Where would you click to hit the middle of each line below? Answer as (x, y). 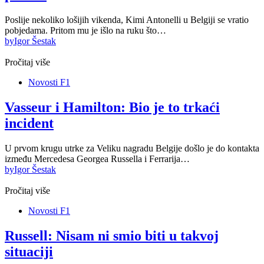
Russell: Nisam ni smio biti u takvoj (112, 236)
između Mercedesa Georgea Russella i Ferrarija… (97, 159)
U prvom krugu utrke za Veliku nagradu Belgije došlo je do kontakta (132, 148)
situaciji (29, 252)
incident (29, 123)
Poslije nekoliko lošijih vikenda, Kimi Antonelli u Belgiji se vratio (127, 20)
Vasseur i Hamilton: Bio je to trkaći (112, 108)
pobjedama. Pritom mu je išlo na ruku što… (85, 31)
